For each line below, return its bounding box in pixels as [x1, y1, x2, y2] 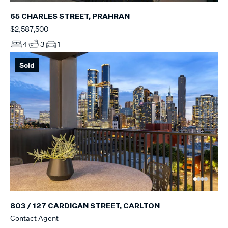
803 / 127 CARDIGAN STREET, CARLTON [10, 202, 160, 210]
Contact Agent [10, 213, 59, 222]
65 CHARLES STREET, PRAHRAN [10, 13, 130, 20]
